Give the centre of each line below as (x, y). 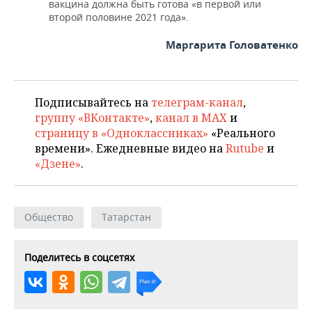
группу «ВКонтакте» (92, 117)
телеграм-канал (197, 102)
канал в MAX (191, 117)
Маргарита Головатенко (232, 45)
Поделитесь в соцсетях (79, 257)
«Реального (242, 133)
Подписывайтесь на (93, 102)
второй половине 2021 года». (119, 17)
